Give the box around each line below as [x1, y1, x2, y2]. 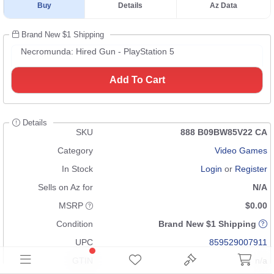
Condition [56, 218, 93, 229]
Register [235, 163, 267, 174]
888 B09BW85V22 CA [180, 127, 267, 137]
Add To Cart [109, 74, 165, 85]
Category [57, 145, 93, 155]
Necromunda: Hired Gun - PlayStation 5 [21, 46, 174, 56]
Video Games [215, 145, 267, 155]
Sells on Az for [38, 182, 93, 192]
